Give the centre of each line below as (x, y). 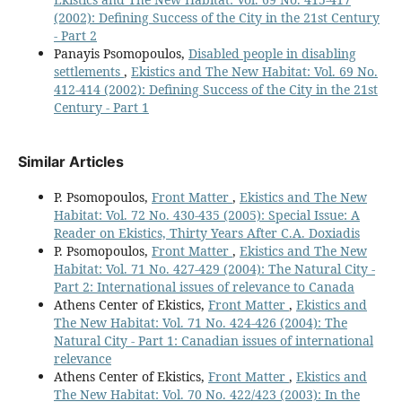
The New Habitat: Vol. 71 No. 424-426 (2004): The (200, 323)
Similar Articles (70, 162)
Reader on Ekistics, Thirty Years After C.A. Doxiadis (206, 233)
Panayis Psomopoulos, (121, 54)
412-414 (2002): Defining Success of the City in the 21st (215, 90)
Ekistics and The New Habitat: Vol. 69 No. (254, 72)
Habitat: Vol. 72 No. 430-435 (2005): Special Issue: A (206, 215)
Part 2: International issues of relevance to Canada (204, 287)
